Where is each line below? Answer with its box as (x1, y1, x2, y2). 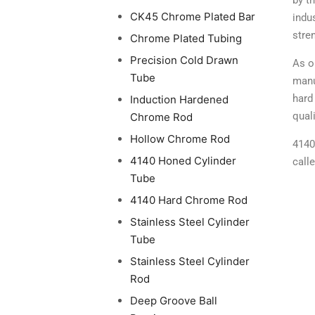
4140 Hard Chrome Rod (129, 193, 247, 207)
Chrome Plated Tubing (129, 32, 242, 46)
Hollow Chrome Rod (129, 132, 230, 146)
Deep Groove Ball (129, 294, 217, 308)
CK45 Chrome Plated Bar (129, 10, 255, 24)
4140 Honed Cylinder (129, 154, 236, 168)
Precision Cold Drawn (129, 53, 238, 67)
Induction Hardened (129, 93, 229, 107)
